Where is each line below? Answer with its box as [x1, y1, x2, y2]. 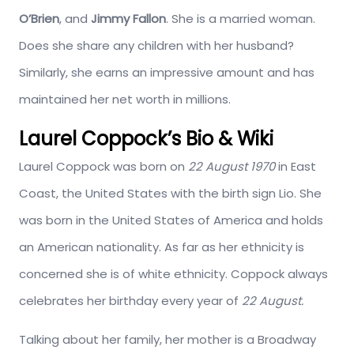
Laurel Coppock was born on [19, 157, 188, 175]
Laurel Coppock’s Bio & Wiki [19, 125, 273, 152]
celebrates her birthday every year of [19, 292, 242, 309]
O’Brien [19, 9, 59, 27]
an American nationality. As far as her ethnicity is [19, 238, 304, 255]
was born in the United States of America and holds [19, 211, 323, 228]
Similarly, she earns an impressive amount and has [19, 63, 314, 81]
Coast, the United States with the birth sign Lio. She [19, 184, 322, 201]
